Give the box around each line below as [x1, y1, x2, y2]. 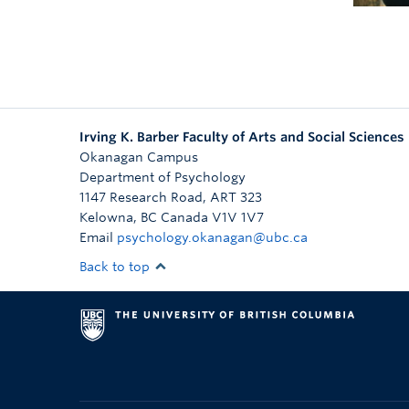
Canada [161, 210, 208, 225]
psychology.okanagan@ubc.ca [117, 230, 308, 245]
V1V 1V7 [212, 210, 264, 225]
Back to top [79, 259, 153, 274]
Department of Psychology [79, 170, 246, 184]
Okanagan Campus [79, 150, 198, 164]
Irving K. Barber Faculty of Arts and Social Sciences [79, 130, 404, 144]
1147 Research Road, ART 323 [79, 190, 262, 204]
